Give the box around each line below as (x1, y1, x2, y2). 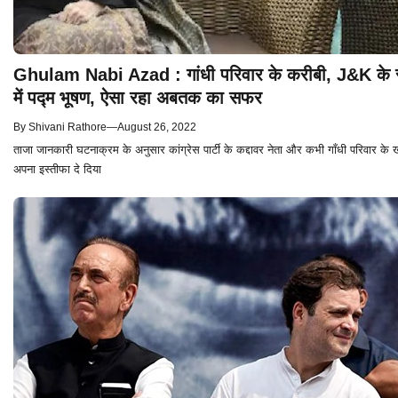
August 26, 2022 (117, 121, 196, 134)
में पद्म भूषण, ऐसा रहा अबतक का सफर (13, 88, 262, 108)
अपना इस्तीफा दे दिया (13, 163, 101, 177)
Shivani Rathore (28, 121, 107, 134)
